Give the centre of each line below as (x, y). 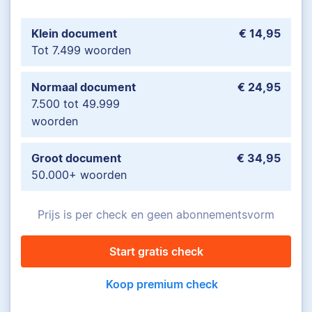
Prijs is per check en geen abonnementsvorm (156, 214)
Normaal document (84, 87)
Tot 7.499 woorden (81, 50)
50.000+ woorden (79, 174)
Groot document (76, 158)
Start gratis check (156, 251)
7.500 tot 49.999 (76, 103)
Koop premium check (162, 284)
